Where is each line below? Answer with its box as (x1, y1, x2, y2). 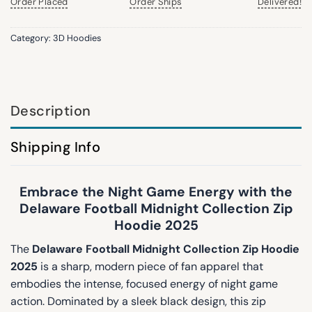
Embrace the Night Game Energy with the (19, 182, 292, 201)
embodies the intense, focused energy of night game (10, 276, 278, 292)
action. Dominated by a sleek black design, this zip (10, 294, 266, 309)
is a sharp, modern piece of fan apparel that (38, 259, 263, 274)
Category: (10, 31, 53, 44)
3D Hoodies (53, 31, 101, 44)
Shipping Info (10, 138, 101, 157)
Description (10, 102, 91, 120)
